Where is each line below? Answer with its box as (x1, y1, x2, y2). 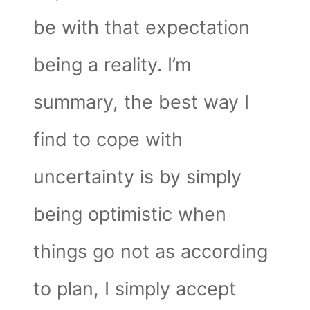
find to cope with (33, 127, 183, 151)
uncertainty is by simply (33, 165, 242, 188)
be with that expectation (33, 15, 250, 39)
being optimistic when (33, 202, 227, 226)
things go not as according (33, 239, 268, 263)
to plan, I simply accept (33, 277, 237, 300)
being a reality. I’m (33, 53, 192, 76)
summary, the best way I (33, 90, 250, 113)
